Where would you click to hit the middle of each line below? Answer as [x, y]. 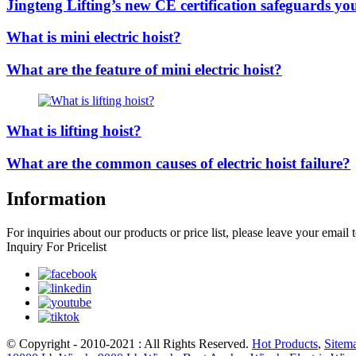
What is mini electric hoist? [94, 37]
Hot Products [285, 344]
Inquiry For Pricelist [56, 247]
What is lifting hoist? [74, 131]
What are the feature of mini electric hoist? [144, 70]
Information [56, 199]
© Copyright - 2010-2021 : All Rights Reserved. [129, 344]
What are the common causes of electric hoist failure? [178, 164]
